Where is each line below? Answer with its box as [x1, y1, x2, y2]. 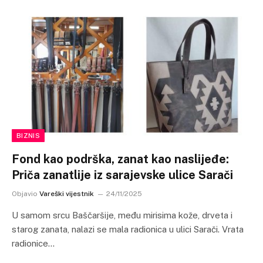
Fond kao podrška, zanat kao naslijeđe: [12, 152, 229, 166]
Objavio [12, 190, 38, 198]
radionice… [12, 238, 55, 248]
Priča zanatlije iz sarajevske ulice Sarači [12, 168, 233, 182]
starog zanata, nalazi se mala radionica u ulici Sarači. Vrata [12, 224, 244, 234]
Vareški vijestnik [39, 190, 94, 198]
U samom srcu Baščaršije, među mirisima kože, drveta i [12, 210, 232, 220]
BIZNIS [16, 132, 40, 139]
